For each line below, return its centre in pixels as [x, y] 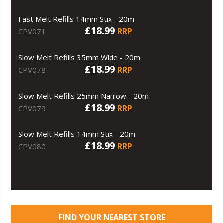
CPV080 [32, 147]
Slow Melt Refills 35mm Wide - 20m [80, 57]
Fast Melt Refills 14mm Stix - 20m [77, 19]
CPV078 [32, 70]
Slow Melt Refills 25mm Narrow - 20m [84, 96]
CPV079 [32, 108]
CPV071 [32, 32]
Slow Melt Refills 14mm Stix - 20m [77, 134]
